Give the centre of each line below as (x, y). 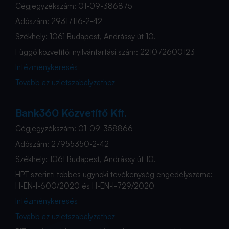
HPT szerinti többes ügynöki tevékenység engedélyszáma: (114, 175)
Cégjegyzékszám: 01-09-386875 (74, 6)
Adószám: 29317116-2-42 (59, 21)
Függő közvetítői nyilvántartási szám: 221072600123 (105, 52)
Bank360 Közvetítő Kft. (71, 113)
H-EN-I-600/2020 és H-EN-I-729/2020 (85, 186)
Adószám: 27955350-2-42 (62, 144)
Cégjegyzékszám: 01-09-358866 (74, 129)
